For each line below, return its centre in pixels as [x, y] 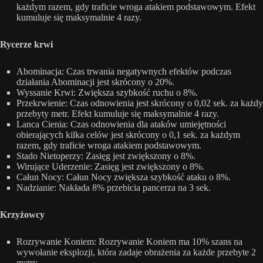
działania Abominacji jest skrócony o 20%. [95, 82]
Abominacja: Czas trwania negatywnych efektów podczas [124, 72]
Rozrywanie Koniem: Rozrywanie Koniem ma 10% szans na [129, 242]
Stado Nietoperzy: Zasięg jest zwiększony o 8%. [106, 156]
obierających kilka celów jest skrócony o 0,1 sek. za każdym [128, 135]
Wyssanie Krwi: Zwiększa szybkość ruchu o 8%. [107, 93]
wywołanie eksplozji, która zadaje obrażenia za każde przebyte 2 [136, 252]
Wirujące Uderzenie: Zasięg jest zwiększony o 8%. [110, 167]
